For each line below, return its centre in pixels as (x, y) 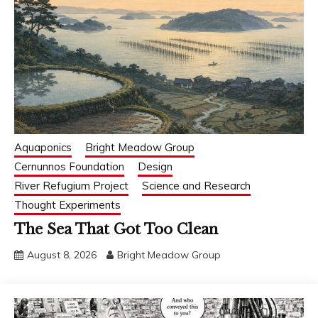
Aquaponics (43, 147)
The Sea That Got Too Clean (116, 229)
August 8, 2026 (62, 254)
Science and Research (196, 185)
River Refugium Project (71, 185)
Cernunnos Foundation (69, 166)
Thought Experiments (67, 204)
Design (155, 166)
